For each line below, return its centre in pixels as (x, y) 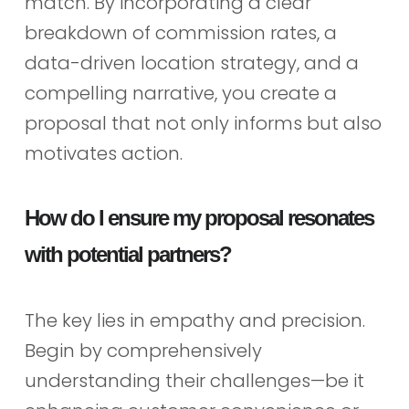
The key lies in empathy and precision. (194, 321)
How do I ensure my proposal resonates (199, 218)
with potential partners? (127, 255)
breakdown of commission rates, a (180, 32)
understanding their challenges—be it (194, 381)
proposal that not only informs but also (203, 123)
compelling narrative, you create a (180, 93)
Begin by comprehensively (143, 351)
